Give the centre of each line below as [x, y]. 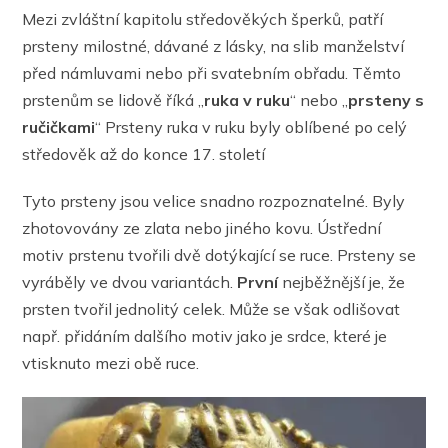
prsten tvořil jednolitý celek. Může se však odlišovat [211, 309]
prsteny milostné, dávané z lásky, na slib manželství [213, 46]
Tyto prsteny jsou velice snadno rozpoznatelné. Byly [214, 201]
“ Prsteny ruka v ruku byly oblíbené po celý [251, 127]
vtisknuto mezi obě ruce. [111, 363]
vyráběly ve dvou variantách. [130, 282]
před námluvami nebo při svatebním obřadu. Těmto [212, 73]
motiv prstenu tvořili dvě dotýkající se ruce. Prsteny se [219, 255]
